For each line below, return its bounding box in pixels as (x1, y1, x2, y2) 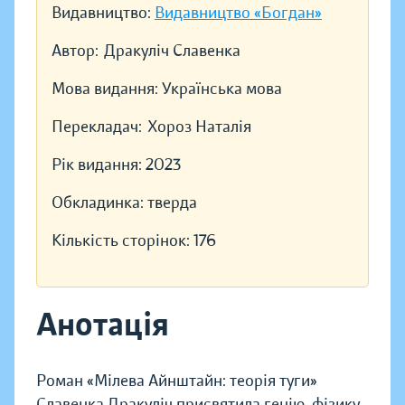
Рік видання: (52, 155, 146, 175)
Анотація (36, 305, 169, 345)
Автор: (52, 41, 99, 61)
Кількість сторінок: (52, 231, 193, 251)
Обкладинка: (52, 193, 147, 213)
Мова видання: (52, 79, 162, 99)
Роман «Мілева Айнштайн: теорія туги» (36, 371, 317, 391)
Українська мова (162, 79, 282, 99)
